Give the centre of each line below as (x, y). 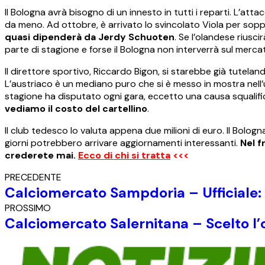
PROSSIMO (28, 208)
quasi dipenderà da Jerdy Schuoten (90, 37)
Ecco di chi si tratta (124, 156)
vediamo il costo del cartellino (76, 109)
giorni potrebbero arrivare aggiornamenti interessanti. (122, 143)
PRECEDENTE (33, 177)
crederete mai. (40, 156)
